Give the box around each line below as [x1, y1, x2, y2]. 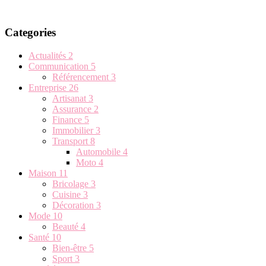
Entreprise [28, 82, 69, 93]
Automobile [76, 146, 123, 157]
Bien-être [52, 242, 89, 253]
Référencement [52, 71, 111, 82]
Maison [28, 167, 59, 178]
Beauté [52, 221, 81, 232]
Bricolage [52, 178, 91, 189]
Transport [52, 135, 90, 146]
